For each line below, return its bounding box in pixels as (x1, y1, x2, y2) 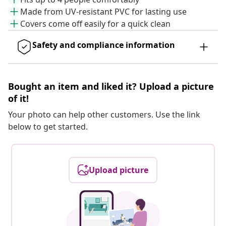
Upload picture (89, 164, 148, 176)
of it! (8, 92, 29, 105)
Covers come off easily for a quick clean (20, 18, 171, 30)
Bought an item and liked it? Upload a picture (8, 80, 214, 93)
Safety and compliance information (32, 39, 175, 51)
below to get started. (8, 121, 88, 133)
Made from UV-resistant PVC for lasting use (20, 6, 187, 18)
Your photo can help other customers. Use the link (8, 109, 200, 121)
